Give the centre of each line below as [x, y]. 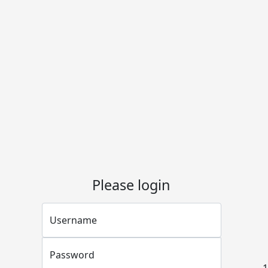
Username [73, 220]
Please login [131, 185]
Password [72, 255]
